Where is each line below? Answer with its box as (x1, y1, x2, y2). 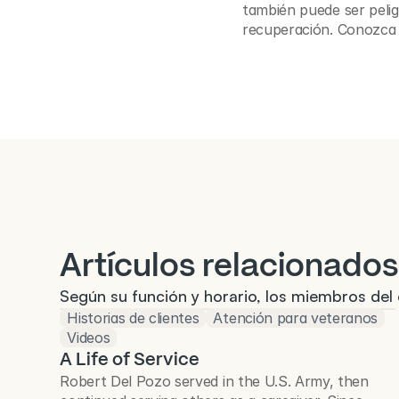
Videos (67, 329, 110, 346)
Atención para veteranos (213, 309, 379, 327)
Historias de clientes (67, 309, 199, 327)
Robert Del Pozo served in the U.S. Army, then (60, 372, 369, 390)
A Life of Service (60, 347, 200, 370)
